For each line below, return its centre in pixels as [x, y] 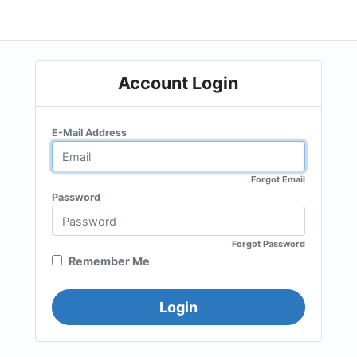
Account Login [178, 83]
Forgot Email [278, 180]
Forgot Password [268, 244]
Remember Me [110, 261]
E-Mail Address [90, 133]
